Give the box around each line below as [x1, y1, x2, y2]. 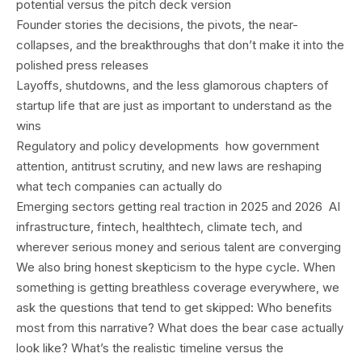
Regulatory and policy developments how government [16, 138, 319, 154]
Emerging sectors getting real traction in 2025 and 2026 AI [16, 199, 340, 214]
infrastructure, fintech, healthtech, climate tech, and [16, 219, 302, 234]
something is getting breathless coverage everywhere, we [16, 280, 339, 295]
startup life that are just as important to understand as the [16, 98, 332, 113]
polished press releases [16, 57, 149, 73]
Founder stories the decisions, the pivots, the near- [16, 17, 298, 32]
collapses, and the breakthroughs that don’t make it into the [16, 37, 344, 53]
